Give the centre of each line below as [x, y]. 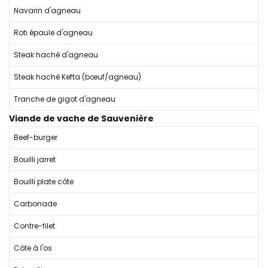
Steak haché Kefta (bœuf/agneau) [77, 77]
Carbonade [35, 204]
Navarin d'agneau [47, 10]
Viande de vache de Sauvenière [81, 118]
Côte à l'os [33, 248]
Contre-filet [34, 226]
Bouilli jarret [35, 159]
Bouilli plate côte [44, 182]
